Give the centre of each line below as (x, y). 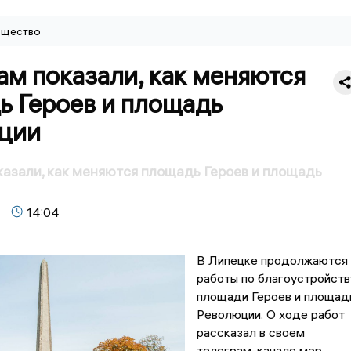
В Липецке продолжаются (272, 261)
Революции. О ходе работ (270, 315)
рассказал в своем (250, 333)
